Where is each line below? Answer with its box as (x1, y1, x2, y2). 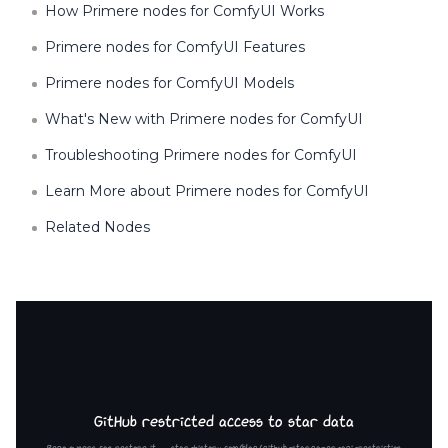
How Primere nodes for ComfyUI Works (45, 2, 324, 20)
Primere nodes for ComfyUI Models (45, 74, 294, 92)
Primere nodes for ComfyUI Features (45, 38, 305, 56)
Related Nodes (45, 218, 150, 236)
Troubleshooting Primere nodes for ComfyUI (45, 146, 357, 164)
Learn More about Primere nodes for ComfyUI (45, 182, 369, 200)
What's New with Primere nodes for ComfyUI (45, 110, 363, 128)
